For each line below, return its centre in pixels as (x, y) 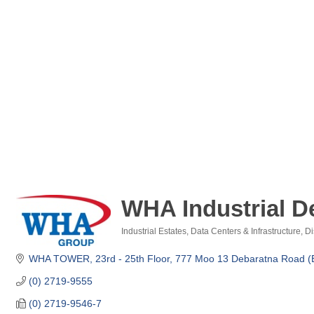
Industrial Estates (154, 231)
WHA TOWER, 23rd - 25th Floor (99, 258)
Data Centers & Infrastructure (246, 231)
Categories (160, 245)
